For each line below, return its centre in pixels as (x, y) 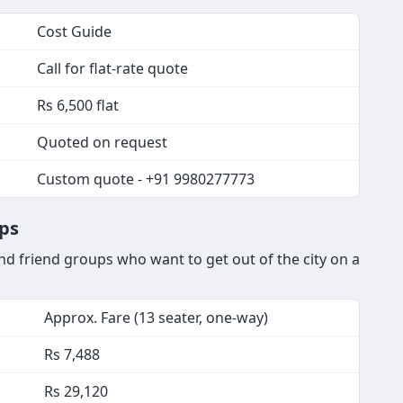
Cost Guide (74, 32)
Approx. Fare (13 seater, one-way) (156, 318)
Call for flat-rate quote (112, 69)
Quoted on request (102, 143)
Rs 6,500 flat (78, 106)
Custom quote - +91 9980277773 (146, 179)
